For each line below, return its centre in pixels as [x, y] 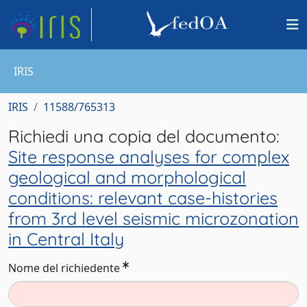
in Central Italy [66, 239]
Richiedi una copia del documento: [144, 136]
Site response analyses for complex [149, 157]
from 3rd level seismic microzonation [153, 218]
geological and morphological [127, 177]
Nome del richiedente [64, 268]
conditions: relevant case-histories [143, 198]
